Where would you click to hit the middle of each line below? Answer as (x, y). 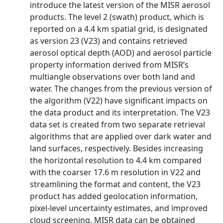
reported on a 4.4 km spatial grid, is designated (119, 29)
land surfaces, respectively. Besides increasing (116, 148)
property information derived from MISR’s (109, 65)
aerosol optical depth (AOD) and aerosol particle (121, 53)
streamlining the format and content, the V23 (115, 184)
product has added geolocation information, (114, 196)
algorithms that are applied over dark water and (121, 136)
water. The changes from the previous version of (121, 89)
